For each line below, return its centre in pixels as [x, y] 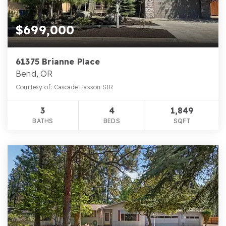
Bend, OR [34, 74]
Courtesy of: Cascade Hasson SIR [65, 87]
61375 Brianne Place [58, 62]
